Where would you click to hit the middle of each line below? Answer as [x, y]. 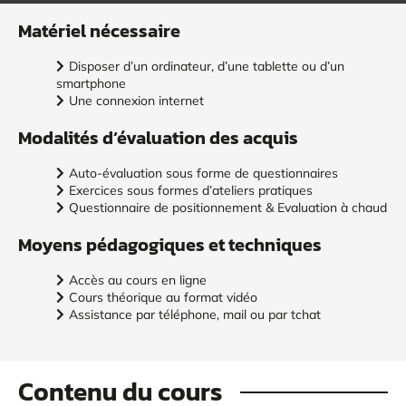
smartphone [91, 83]
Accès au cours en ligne [138, 280]
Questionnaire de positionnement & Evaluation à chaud [228, 208]
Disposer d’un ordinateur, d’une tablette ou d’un [207, 66]
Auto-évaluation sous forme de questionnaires [203, 173]
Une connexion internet [136, 101]
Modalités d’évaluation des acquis [158, 138]
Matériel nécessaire [99, 31]
